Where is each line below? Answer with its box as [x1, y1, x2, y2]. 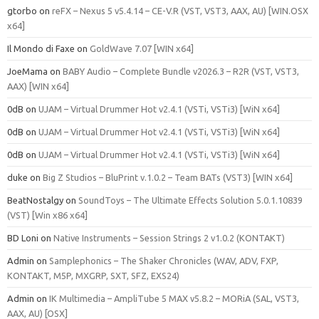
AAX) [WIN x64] [7, 80, 69, 91]
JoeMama [7, 66, 48, 76]
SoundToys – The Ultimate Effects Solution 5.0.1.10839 [78, 194, 303, 205]
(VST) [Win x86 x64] [7, 209, 88, 220]
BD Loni [7, 232, 38, 243]
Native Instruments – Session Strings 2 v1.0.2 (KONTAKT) [53, 232, 285, 243]
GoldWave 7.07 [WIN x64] [90, 43, 194, 53]
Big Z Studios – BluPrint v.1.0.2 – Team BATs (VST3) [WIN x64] [43, 172, 293, 182]
